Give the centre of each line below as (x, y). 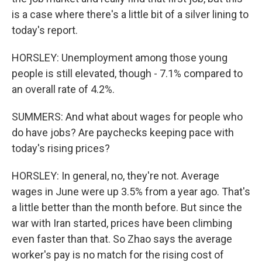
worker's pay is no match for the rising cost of (118, 255)
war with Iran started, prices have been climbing (122, 223)
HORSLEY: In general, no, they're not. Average (116, 176)
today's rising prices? (61, 148)
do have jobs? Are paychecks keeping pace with (123, 132)
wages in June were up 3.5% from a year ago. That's (131, 192)
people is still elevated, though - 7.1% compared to (127, 73)
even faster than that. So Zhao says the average (122, 239)
